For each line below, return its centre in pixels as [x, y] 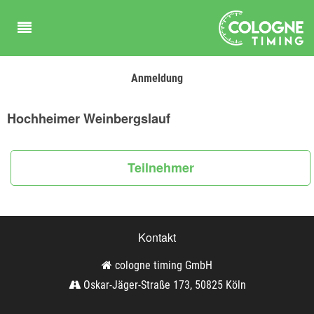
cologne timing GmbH [162, 265]
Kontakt [157, 237]
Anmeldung [157, 78]
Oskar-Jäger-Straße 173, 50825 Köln [163, 285]
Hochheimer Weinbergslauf [89, 118]
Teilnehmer [161, 167]
